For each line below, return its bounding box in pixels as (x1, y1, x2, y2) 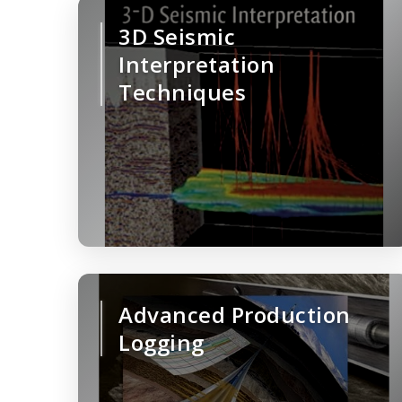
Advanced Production (118, 300, 351, 330)
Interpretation (118, 49, 275, 80)
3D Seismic (118, 22, 235, 52)
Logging (118, 328, 205, 358)
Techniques (118, 77, 246, 108)
